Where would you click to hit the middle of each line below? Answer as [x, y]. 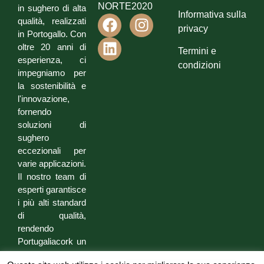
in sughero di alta [52, 8]
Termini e [197, 51]
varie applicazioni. [52, 163]
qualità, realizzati [52, 21]
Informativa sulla [212, 14]
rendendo [36, 228]
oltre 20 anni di [52, 47]
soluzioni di [52, 124]
